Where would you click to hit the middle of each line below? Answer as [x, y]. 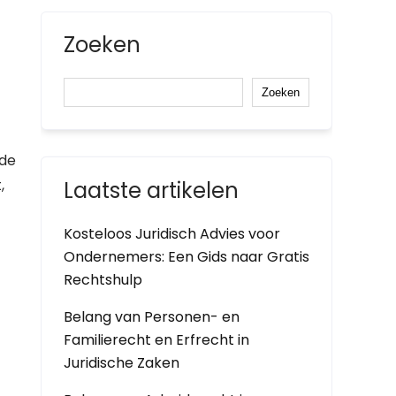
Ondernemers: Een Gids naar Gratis [187, 257]
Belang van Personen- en [152, 317]
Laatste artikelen [151, 190]
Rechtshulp [103, 280]
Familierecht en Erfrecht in [156, 340]
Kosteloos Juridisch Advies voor [172, 234]
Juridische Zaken [122, 363]
